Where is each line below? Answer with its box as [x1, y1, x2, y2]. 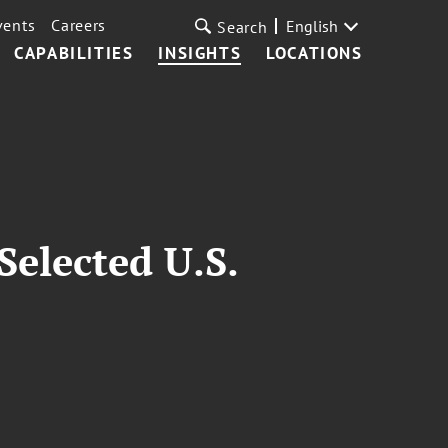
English [285, 16, 338, 36]
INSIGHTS [158, 42, 242, 64]
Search [217, 17, 268, 37]
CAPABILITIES [14, 42, 134, 64]
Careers [51, 15, 107, 35]
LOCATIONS [266, 42, 363, 64]
